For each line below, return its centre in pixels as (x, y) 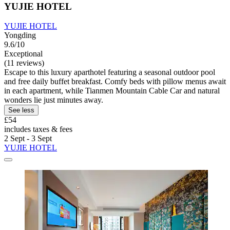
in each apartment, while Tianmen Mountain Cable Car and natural (112, 91)
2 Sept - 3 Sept (28, 139)
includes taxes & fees (38, 129)
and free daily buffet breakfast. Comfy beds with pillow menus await (115, 82)
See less (21, 110)
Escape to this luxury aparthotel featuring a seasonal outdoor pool (110, 72)
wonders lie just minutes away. (54, 100)
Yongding (20, 35)
